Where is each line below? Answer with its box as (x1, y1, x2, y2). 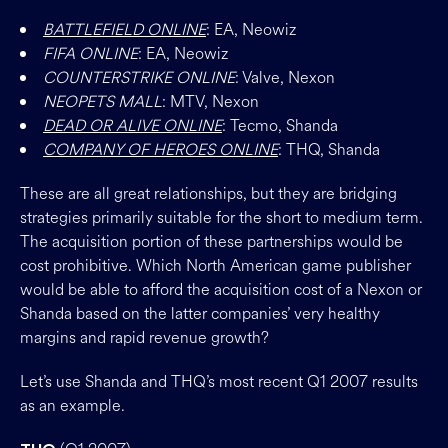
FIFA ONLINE (43, 42, 138, 65)
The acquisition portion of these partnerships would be (20, 230, 403, 253)
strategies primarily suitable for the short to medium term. (20, 206, 423, 229)
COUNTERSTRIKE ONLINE (43, 66, 235, 89)
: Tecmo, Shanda (222, 114, 338, 137)
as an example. (20, 394, 125, 417)
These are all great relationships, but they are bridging (20, 182, 397, 205)
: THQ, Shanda (278, 138, 380, 161)
